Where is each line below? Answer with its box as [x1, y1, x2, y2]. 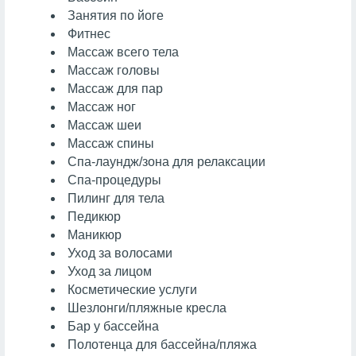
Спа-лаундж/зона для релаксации [68, 154, 266, 168]
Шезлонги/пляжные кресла [68, 300, 227, 315]
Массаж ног [68, 99, 137, 114]
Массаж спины [68, 136, 155, 150]
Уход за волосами [68, 246, 173, 260]
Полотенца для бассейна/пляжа [68, 337, 257, 351]
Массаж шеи [68, 118, 142, 132]
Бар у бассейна [68, 319, 160, 333]
